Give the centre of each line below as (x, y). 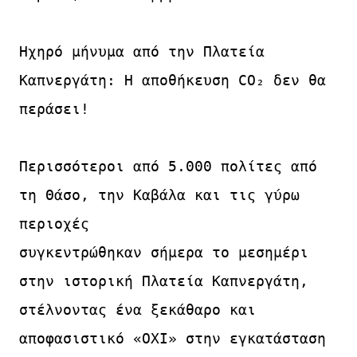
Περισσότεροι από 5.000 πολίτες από (168, 166)
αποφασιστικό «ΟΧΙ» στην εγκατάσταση (173, 338)
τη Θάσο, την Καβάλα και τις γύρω (159, 194)
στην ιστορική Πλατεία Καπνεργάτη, (164, 280)
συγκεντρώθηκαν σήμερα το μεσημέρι (164, 252)
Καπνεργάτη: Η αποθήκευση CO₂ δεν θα (173, 80)
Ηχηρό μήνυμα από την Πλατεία (142, 51)
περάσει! (54, 108)
